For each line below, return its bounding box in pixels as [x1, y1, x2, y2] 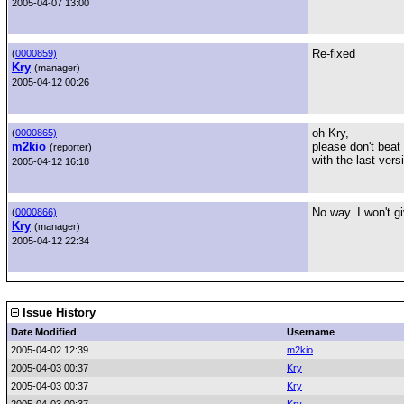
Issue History [19, 306, 96, 319]
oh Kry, [312, 126, 349, 140]
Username [287, 326, 335, 337]
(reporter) [50, 142, 92, 152]
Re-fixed [312, 47, 355, 60]
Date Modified [11, 326, 77, 337]
